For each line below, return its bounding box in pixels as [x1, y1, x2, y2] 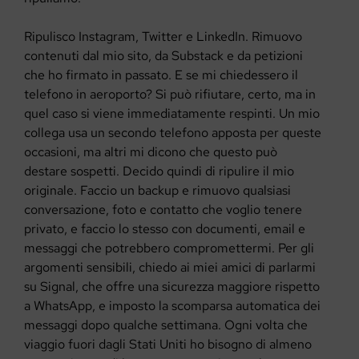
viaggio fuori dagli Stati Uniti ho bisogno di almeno [24, 336, 312, 353]
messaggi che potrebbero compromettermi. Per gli [24, 240, 314, 257]
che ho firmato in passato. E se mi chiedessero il [24, 67, 298, 84]
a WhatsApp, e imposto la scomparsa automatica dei [24, 297, 321, 315]
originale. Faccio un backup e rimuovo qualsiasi [24, 182, 291, 200]
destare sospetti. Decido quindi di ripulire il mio [24, 163, 294, 180]
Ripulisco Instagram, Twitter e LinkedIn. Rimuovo [24, 28, 302, 46]
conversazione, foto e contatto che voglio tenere [24, 201, 302, 219]
